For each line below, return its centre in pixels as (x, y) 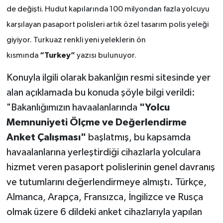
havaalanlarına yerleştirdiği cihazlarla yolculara (103, 152)
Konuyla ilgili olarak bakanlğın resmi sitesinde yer (108, 77)
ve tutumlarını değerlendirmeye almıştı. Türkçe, (106, 182)
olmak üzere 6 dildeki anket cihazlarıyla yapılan (104, 212)
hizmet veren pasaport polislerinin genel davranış (111, 167)
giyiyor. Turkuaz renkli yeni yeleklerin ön (76, 40)
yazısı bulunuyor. (106, 56)
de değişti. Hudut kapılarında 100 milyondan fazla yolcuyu (108, 9)
